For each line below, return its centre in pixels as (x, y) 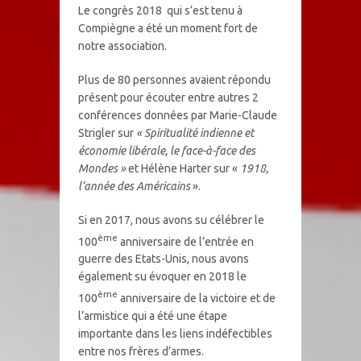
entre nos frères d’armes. (141, 351)
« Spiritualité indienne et (195, 133)
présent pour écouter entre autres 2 (168, 97)
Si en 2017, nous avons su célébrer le (171, 220)
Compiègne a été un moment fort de (168, 28)
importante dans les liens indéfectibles (175, 333)
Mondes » (102, 168)
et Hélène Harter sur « (183, 168)
